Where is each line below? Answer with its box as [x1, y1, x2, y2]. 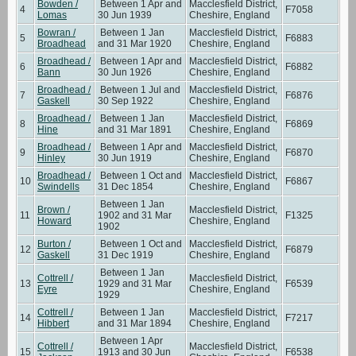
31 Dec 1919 [98, 249, 153, 261]
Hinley [37, 152, 65, 164]
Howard [37, 215, 72, 226]
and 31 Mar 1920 [98, 37, 172, 49]
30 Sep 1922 [98, 95, 153, 106]
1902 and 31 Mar [98, 209, 172, 221]
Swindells [37, 180, 79, 192]
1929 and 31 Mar [98, 277, 172, 289]
